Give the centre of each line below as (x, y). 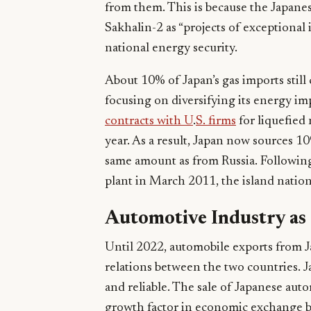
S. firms (216, 121)
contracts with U (149, 121)
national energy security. (171, 48)
